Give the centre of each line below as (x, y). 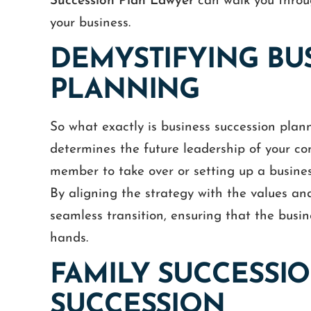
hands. (69, 238)
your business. (90, 23)
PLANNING (125, 91)
